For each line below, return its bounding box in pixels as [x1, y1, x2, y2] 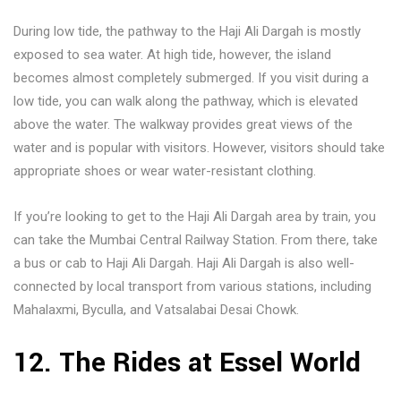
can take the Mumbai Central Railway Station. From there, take [13, 231, 378, 248]
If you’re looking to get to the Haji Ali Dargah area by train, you [13, 208, 376, 225]
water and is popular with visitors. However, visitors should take [13, 139, 385, 156]
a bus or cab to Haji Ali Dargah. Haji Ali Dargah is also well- [13, 254, 354, 271]
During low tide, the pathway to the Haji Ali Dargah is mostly [13, 22, 361, 39]
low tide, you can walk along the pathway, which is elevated [13, 92, 358, 109]
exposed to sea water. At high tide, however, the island [13, 46, 331, 63]
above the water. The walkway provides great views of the [13, 115, 353, 132]
